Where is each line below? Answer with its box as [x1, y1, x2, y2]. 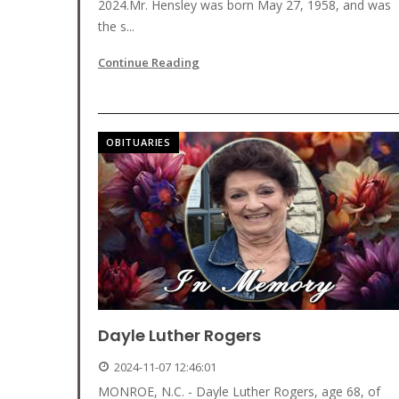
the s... [98, 18, 134, 36]
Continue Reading [98, 54, 199, 71]
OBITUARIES [106, 135, 171, 150]
